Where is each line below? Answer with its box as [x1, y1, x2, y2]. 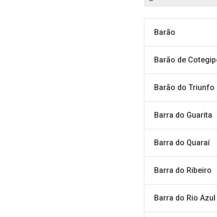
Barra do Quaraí [154, 138, 210, 147]
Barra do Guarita [154, 110, 212, 120]
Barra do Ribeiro [154, 166, 212, 175]
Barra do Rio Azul [154, 193, 216, 202]
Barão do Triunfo [154, 83, 215, 92]
